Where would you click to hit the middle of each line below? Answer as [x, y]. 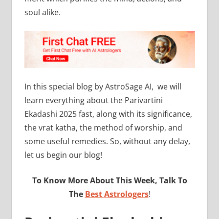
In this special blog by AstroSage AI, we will [103, 87]
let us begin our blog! [63, 155]
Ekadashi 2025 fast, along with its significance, [108, 114]
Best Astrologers [117, 194]
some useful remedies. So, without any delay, [107, 142]
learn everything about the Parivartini [93, 100]
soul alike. [43, 12]
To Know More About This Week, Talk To [109, 181]
